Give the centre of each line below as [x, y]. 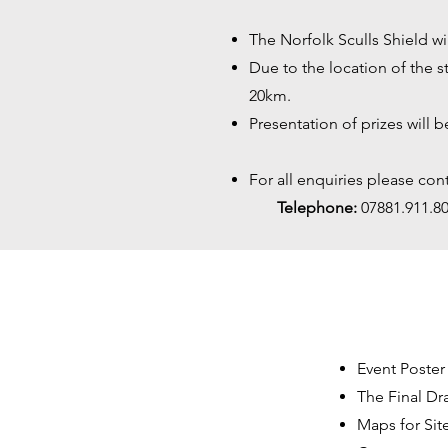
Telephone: [303, 207]
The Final [389, 396]
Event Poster [401, 368]
